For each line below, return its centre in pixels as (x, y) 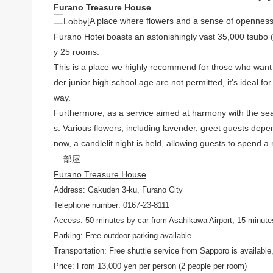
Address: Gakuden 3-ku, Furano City (118, 190)
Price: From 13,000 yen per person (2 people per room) (150, 266)
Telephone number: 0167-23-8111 (112, 205)
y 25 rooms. (76, 51)
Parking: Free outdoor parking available (122, 235)
